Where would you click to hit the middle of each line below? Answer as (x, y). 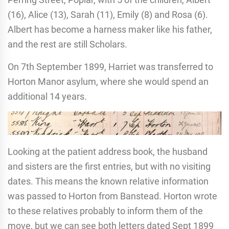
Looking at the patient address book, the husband (108, 151)
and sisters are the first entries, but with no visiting (109, 166)
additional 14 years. (47, 96)
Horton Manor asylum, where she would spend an (108, 81)
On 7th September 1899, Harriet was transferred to (110, 66)
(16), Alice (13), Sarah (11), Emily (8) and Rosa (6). (108, 14)
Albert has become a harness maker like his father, (110, 29)
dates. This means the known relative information (108, 181)
